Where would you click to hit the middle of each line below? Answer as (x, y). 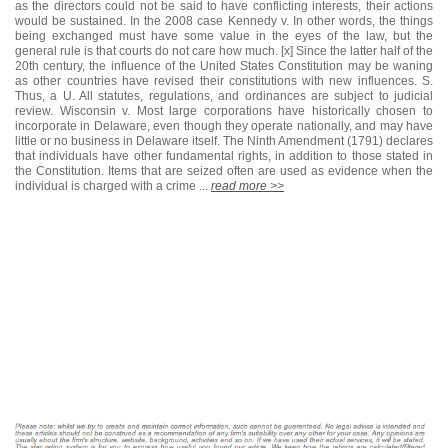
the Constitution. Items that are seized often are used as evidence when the (224, 171)
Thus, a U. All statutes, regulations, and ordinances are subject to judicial (224, 96)
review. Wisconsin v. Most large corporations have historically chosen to (224, 111)
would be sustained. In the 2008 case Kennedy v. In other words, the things (224, 21)
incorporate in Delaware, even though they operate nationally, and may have (224, 126)
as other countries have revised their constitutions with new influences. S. (224, 81)
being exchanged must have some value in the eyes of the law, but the (224, 36)
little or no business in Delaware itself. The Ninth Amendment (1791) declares (224, 141)
